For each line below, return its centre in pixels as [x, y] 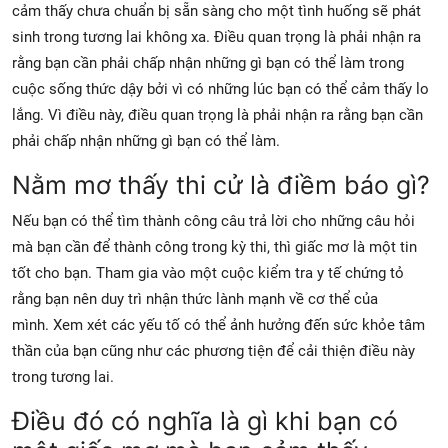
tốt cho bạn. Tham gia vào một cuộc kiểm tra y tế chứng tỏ [208, 272]
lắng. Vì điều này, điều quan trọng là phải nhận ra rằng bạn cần [217, 114]
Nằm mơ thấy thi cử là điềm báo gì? [221, 184]
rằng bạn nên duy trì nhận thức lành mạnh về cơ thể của [195, 298]
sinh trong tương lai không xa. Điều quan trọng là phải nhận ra [216, 36]
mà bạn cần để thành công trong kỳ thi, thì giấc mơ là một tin [214, 246]
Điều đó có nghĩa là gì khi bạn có [205, 420]
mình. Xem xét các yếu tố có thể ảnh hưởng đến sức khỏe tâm [218, 324]
